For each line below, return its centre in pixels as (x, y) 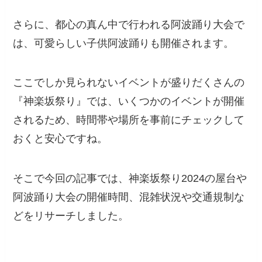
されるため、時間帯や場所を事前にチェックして (129, 120)
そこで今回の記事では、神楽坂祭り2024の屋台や (130, 179)
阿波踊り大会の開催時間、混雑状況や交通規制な (129, 197)
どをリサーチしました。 (71, 216)
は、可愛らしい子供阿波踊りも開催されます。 (124, 43)
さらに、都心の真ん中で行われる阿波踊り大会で (129, 24)
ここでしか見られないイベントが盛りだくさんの (129, 83)
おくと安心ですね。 (61, 139)
